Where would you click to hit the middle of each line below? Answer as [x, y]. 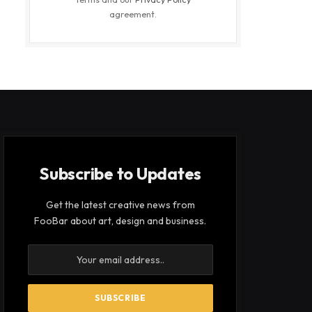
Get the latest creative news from [120, 205]
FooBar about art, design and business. [120, 221]
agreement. [133, 14]
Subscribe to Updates [120, 173]
